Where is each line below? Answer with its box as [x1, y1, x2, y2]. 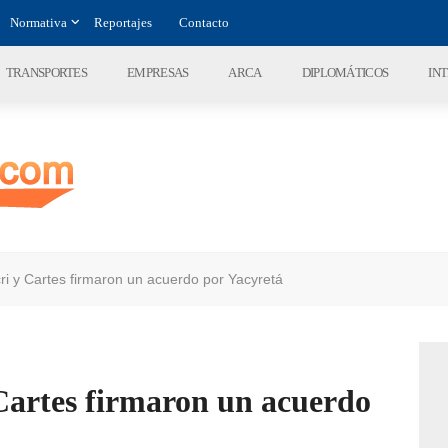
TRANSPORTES [5, 65, 88, 80]
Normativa [10, 15, 67, 30]
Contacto [179, 15, 229, 30]
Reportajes [94, 15, 152, 30]
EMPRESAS [127, 65, 189, 80]
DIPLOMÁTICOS [301, 65, 389, 80]
